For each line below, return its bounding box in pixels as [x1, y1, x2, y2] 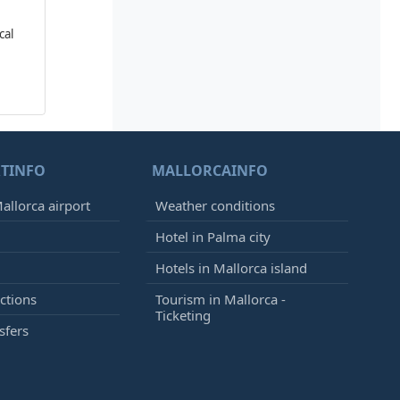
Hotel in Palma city [155, 228, 271, 246]
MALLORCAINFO [152, 161, 268, 180]
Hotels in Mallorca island [155, 259, 307, 277]
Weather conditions [155, 196, 275, 214]
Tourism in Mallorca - [155, 290, 286, 308]
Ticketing [155, 306, 211, 324]
